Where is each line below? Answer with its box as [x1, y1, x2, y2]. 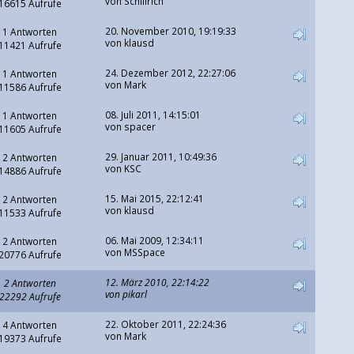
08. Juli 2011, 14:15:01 [104, 108, 201, 122]
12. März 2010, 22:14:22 [104, 276, 209, 289]
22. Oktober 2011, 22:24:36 [104, 318, 226, 331]
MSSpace [123, 246, 165, 259]
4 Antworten [2, 318, 58, 332]
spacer [123, 120, 156, 134]
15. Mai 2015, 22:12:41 [104, 192, 204, 205]
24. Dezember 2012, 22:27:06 [104, 66, 235, 80]
